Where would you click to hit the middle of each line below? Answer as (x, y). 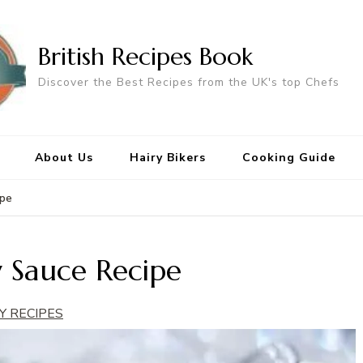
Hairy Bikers (167, 158)
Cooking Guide (288, 158)
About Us (64, 158)
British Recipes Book (145, 56)
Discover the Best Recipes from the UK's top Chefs (189, 82)
